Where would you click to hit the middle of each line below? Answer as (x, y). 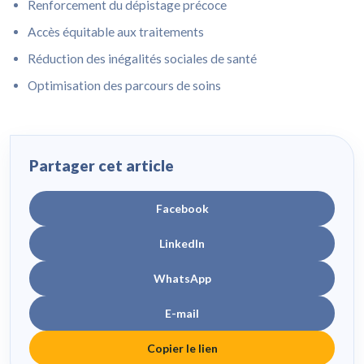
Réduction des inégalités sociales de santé (143, 59)
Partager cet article (102, 166)
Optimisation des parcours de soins (125, 86)
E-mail (182, 313)
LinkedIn (182, 243)
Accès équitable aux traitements (116, 31)
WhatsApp (182, 278)
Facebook (182, 208)
